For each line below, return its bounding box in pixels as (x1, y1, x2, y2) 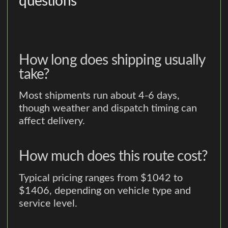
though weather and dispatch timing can (19, 103, 197, 114)
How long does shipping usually (19, 52, 206, 67)
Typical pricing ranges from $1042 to (19, 173, 183, 184)
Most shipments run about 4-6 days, (19, 91, 180, 101)
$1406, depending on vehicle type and (19, 186, 191, 196)
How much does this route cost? (19, 149, 208, 164)
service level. (19, 198, 78, 209)
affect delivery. (19, 116, 85, 127)
